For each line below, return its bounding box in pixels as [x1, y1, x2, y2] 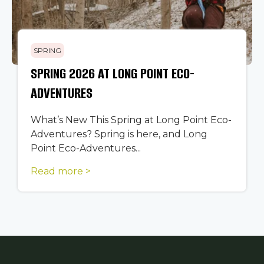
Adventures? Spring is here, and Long [31, 128, 208, 140]
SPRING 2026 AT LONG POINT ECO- [31, 63, 195, 83]
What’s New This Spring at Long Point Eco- [31, 114, 232, 126]
